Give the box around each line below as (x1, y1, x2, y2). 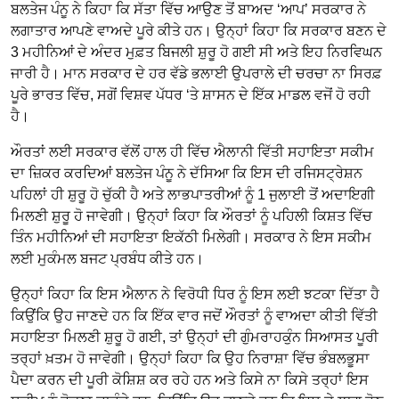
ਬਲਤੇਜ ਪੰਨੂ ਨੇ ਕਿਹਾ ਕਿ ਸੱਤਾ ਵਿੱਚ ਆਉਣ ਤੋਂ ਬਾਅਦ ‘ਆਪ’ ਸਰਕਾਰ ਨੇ (11, 2, 366, 18)
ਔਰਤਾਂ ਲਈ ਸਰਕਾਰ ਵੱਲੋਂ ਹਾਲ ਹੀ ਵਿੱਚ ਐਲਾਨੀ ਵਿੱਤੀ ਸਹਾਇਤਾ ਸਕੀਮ (11, 144, 374, 160)
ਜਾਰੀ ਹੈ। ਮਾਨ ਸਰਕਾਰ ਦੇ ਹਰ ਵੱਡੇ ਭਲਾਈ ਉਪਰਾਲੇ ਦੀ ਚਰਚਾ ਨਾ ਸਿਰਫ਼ (11, 66, 382, 82)
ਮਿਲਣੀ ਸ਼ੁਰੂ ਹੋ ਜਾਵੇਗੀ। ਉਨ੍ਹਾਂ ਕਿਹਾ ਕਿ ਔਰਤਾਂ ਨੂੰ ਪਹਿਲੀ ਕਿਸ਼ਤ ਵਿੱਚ (11, 208, 372, 224)
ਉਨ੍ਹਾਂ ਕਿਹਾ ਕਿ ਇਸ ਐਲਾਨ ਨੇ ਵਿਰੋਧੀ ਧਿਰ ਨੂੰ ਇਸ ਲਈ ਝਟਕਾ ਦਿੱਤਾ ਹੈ (11, 287, 379, 303)
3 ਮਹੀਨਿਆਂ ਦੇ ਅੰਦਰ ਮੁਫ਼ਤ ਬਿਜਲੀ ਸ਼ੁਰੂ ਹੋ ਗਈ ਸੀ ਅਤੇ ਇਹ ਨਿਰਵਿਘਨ (11, 45, 382, 61)
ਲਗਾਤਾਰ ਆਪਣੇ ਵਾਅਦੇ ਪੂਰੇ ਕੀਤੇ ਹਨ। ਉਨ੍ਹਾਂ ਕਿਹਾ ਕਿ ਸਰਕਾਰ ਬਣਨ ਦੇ (11, 23, 387, 39)
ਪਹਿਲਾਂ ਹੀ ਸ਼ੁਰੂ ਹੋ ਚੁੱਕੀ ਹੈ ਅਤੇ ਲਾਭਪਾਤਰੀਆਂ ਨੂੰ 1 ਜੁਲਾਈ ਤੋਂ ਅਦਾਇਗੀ (11, 187, 375, 203)
